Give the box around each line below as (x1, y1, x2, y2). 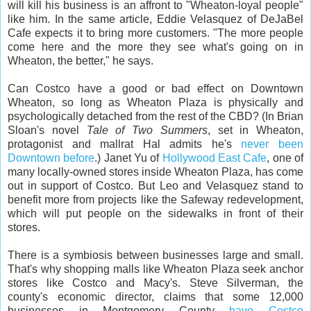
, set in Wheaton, (207, 124, 303, 136)
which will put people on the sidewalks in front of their (8, 207, 303, 219)
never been (241, 137, 304, 150)
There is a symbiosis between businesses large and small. (8, 249, 303, 261)
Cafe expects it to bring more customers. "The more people (8, 26, 303, 39)
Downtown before (8, 151, 95, 164)
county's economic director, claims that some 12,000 (8, 290, 303, 303)
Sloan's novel (8, 124, 87, 136)
